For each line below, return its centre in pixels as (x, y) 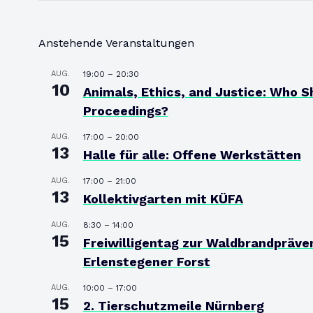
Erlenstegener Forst (146, 261)
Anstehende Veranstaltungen (116, 43)
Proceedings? (125, 110)
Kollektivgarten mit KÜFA (163, 198)
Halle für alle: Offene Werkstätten (192, 154)
